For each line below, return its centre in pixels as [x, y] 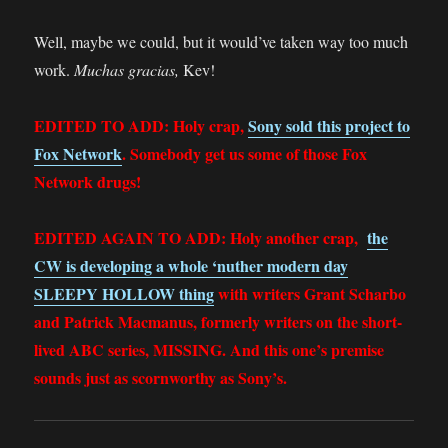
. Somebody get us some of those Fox [245, 154]
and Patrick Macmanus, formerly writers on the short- [218, 322]
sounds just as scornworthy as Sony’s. [161, 378]
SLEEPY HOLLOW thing [124, 294]
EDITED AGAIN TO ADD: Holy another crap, [196, 238]
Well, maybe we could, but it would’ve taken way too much [221, 42]
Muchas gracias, [127, 70]
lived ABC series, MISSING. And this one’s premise [209, 350]
